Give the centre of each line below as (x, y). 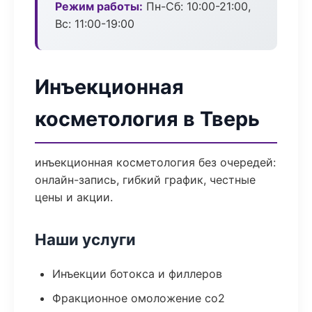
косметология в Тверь (147, 119)
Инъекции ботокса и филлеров (137, 274)
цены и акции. (74, 197)
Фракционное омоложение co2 (139, 298)
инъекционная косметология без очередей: (155, 162)
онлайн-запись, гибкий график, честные (145, 180)
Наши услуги (85, 239)
